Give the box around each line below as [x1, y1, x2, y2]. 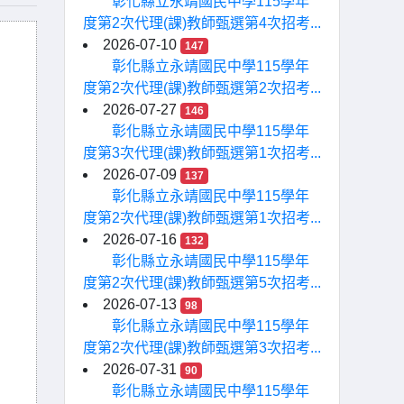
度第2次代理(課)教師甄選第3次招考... [83, 340, 321, 355]
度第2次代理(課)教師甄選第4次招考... [83, 15, 321, 31]
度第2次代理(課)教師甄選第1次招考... [83, 210, 321, 225]
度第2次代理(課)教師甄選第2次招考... [83, 80, 321, 96]
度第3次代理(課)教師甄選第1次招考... [83, 145, 321, 161]
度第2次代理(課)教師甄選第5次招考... [83, 275, 321, 290]
